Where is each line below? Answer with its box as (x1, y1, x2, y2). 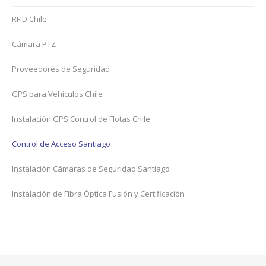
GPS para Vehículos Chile (12, 88, 103, 99)
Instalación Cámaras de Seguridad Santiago (12, 163, 170, 174)
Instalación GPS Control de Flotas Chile (12, 113, 150, 124)
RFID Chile (12, 14, 47, 24)
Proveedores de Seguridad (12, 64, 110, 74)
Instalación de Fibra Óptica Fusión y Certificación (12, 188, 185, 199)
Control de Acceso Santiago (12, 138, 110, 149)
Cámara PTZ (12, 39, 56, 49)
